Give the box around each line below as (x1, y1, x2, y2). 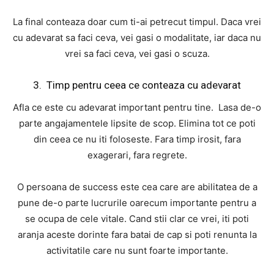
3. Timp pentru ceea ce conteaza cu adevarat (33, 79, 241, 92)
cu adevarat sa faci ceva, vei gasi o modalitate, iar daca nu (13, 32, 261, 44)
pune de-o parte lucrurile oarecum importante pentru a (18, 197, 256, 209)
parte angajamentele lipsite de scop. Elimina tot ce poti (18, 117, 256, 130)
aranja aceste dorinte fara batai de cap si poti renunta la (17, 229, 257, 241)
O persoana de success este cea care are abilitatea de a (17, 181, 257, 193)
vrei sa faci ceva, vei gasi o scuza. (64, 48, 210, 60)
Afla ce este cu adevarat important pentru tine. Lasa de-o (13, 102, 261, 114)
